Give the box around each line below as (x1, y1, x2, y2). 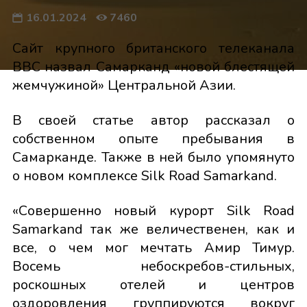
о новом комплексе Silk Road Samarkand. (12, 167, 277, 185)
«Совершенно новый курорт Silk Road (12, 201, 295, 220)
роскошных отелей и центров (12, 275, 295, 294)
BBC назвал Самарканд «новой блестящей (12, 58, 295, 76)
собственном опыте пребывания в (12, 130, 295, 148)
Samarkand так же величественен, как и (12, 220, 295, 238)
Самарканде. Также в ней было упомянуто (12, 148, 295, 167)
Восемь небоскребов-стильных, (12, 257, 295, 275)
